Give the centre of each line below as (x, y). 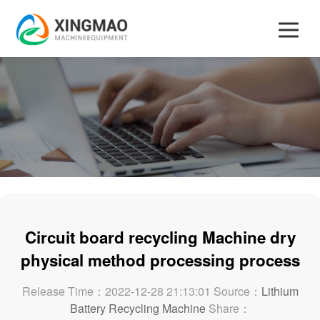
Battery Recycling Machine (137, 308)
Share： (228, 308)
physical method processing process (160, 260)
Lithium (280, 291)
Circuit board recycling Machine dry (160, 237)
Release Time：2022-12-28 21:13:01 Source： (141, 291)
